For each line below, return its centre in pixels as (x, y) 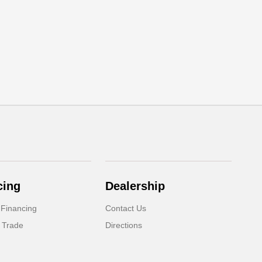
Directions (124, 225)
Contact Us (126, 208)
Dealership (135, 186)
